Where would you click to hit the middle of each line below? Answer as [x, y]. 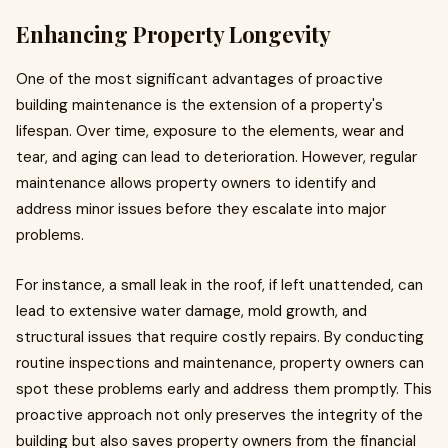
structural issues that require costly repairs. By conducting [220, 337]
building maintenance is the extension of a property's [199, 105]
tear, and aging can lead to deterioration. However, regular [216, 157]
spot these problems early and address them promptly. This [224, 389]
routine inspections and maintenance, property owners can [220, 363]
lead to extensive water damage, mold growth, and [191, 311]
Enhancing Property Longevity [173, 34]
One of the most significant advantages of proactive [199, 79]
